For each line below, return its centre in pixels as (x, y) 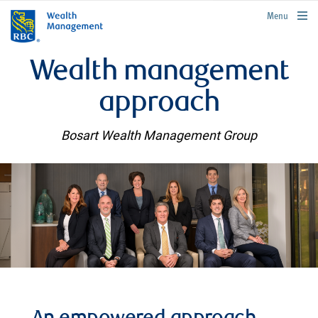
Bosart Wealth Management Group (159, 135)
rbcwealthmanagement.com (267, 14)
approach (159, 104)
